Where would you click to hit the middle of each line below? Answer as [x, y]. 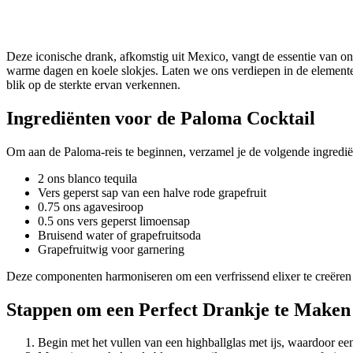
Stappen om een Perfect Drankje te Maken [178, 309]
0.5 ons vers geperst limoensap [114, 221]
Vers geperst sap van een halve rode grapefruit [152, 192]
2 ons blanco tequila [87, 178]
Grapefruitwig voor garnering [111, 249]
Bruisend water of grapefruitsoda [119, 235]
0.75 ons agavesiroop [91, 206]
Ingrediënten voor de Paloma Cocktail [161, 118]
